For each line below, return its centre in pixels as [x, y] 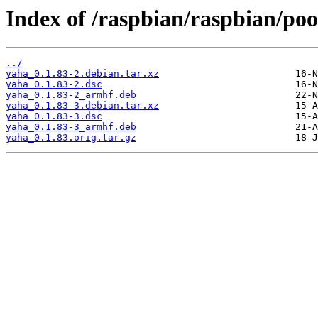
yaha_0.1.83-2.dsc [54, 84]
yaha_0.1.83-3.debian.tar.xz [82, 106]
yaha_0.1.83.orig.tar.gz [71, 138]
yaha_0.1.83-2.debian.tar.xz [82, 74]
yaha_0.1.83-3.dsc [54, 116]
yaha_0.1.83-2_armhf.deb [71, 95]
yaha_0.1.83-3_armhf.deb [71, 127]
